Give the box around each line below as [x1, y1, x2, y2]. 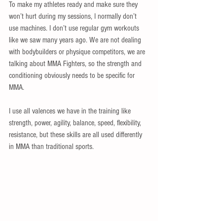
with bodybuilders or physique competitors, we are [9, 47, 147, 56]
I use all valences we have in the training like [9, 107, 133, 115]
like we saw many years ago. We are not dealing [9, 36, 143, 44]
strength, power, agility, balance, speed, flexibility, [9, 118, 143, 127]
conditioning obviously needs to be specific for [9, 71, 137, 80]
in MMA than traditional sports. [9, 142, 96, 151]
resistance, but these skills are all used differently [9, 130, 144, 139]
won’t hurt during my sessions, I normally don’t [9, 12, 139, 21]
